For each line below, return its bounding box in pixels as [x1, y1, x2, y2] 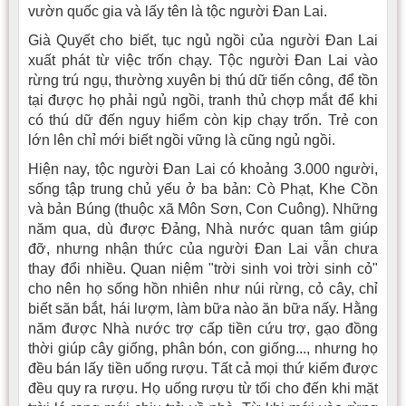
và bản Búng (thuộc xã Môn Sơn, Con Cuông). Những [28, 200, 378, 217]
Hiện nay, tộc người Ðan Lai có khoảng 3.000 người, [28, 160, 378, 177]
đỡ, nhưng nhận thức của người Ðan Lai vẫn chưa [28, 240, 378, 256]
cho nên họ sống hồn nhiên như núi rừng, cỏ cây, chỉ [28, 280, 378, 296]
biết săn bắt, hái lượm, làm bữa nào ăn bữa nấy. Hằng [28, 300, 378, 316]
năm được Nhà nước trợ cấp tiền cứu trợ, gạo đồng [28, 320, 378, 336]
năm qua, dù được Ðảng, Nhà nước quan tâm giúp [28, 220, 378, 237]
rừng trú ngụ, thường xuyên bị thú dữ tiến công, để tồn [28, 72, 378, 88]
